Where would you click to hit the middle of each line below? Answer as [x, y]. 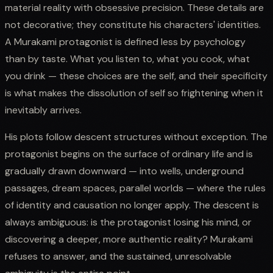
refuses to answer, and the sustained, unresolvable [118, 256]
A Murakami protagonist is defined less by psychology [125, 41]
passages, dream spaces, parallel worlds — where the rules [135, 188]
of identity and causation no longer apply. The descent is [132, 205]
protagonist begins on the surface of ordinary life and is [129, 154]
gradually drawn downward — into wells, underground [124, 171]
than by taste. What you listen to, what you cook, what [127, 58]
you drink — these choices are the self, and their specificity [136, 76]
